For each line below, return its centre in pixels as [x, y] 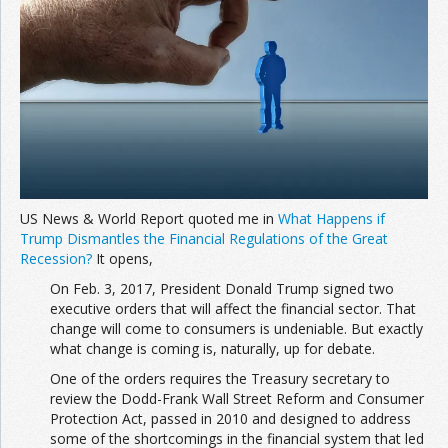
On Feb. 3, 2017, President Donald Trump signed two [222, 288]
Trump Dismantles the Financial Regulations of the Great [204, 238]
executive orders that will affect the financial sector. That [233, 308]
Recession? [56, 258]
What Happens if [331, 218]
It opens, [122, 258]
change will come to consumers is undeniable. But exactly [236, 328]
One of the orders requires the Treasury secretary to [220, 378]
